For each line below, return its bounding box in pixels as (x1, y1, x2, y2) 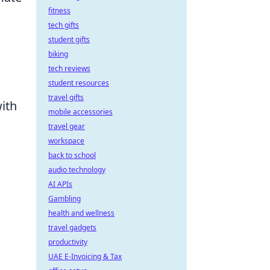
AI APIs (48, 179, 72, 189)
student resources (48, 78, 109, 88)
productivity (48, 237, 87, 247)
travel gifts (48, 92, 84, 102)
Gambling (48, 193, 81, 204)
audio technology (48, 165, 105, 175)
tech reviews (48, 63, 90, 74)
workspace (48, 136, 84, 146)
